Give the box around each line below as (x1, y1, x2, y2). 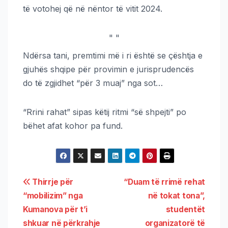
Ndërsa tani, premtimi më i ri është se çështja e (23, 50, 203, 61)
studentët (165, 204, 205, 214)
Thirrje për (30, 177, 74, 187)
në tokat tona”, (148, 190, 205, 201)
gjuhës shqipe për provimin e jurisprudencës (23, 64, 194, 74)
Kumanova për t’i (23, 204, 88, 214)
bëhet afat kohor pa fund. (23, 120, 123, 131)
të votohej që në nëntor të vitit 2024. (23, 3, 162, 14)
